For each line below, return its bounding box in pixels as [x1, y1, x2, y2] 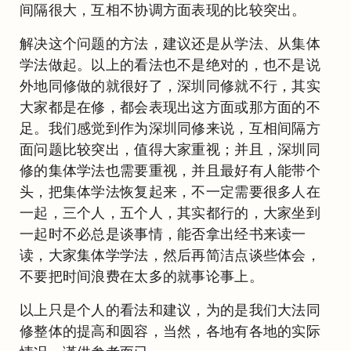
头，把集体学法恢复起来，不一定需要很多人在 [20, 184, 321, 200]
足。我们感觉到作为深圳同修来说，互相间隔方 [20, 121, 321, 136]
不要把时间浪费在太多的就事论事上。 [20, 269, 263, 284]
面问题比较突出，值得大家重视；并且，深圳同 [20, 142, 321, 157]
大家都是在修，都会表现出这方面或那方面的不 [20, 100, 321, 115]
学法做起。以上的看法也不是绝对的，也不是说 [20, 57, 321, 73]
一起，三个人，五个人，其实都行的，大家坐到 [20, 205, 321, 221]
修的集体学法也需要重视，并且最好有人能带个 [20, 163, 321, 179]
